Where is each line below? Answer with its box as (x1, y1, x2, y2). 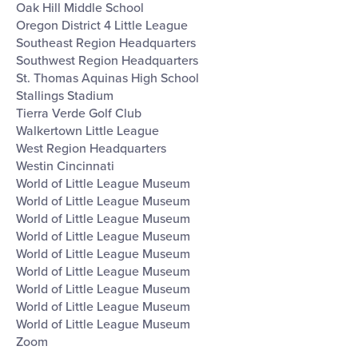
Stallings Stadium (15, 87, 113, 104)
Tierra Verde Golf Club (15, 105, 141, 121)
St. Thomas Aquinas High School (15, 70, 199, 86)
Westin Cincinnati (15, 157, 114, 174)
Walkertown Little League (15, 122, 159, 139)
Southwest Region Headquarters (15, 52, 198, 69)
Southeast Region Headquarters (15, 34, 196, 51)
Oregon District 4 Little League (15, 17, 188, 34)
